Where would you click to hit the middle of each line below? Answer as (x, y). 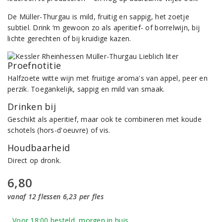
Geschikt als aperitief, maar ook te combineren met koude (105, 119)
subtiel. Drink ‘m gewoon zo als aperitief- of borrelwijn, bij (104, 28)
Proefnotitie (34, 65)
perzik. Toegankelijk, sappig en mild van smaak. (86, 89)
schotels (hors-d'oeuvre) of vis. (59, 130)
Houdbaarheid (39, 148)
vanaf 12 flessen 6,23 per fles (55, 196)
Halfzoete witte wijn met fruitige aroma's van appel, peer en (108, 78)
